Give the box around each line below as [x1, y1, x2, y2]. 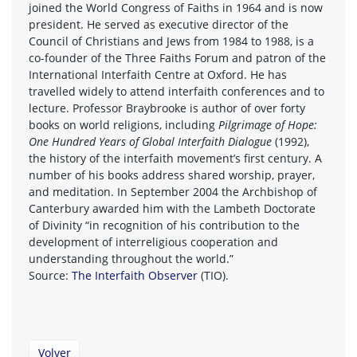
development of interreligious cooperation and [29, 233, 278, 249]
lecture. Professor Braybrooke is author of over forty [29, 100, 305, 116]
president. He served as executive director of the [29, 16, 288, 32]
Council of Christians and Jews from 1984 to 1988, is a [29, 33, 314, 49]
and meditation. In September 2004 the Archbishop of [29, 183, 317, 199]
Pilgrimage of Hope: [218, 116, 317, 132]
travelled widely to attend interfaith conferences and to [29, 83, 324, 99]
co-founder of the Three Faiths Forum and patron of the [29, 49, 326, 65]
